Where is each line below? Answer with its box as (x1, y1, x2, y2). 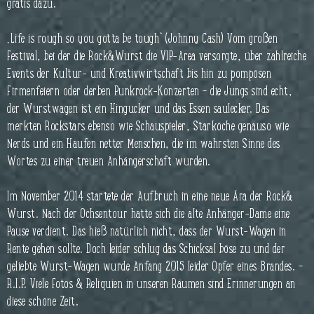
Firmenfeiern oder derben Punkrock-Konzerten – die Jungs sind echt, (7, 83, 292, 98)
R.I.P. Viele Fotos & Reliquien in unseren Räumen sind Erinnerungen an (7, 276, 296, 291)
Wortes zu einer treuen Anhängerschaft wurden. (7, 153, 211, 168)
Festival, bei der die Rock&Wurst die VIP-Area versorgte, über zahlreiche (7, 48, 306, 63)
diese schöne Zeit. (7, 294, 82, 308)
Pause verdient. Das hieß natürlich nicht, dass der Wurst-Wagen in (7, 224, 287, 238)
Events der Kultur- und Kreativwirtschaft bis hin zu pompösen (7, 66, 271, 81)
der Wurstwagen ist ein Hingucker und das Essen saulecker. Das (7, 101, 270, 116)
